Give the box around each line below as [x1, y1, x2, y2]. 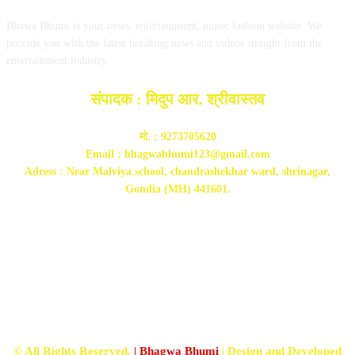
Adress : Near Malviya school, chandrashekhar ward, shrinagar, [25, 166, 330, 178]
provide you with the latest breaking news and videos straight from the [6, 37, 323, 50]
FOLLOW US [134, 251, 221, 268]
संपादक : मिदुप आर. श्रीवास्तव [90, 90, 265, 109]
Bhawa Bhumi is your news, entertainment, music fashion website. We [6, 20, 322, 32]
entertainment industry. [6, 55, 109, 67]
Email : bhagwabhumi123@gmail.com [85, 148, 270, 161]
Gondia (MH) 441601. [124, 183, 231, 196]
